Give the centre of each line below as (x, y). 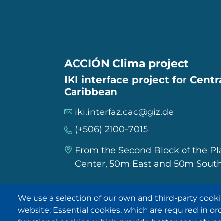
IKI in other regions (124, 204)
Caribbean (91, 92)
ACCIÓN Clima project (127, 64)
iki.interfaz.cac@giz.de (124, 112)
